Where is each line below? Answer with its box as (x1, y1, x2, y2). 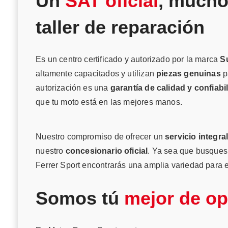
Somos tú (36, 188, 125, 209)
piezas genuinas (156, 69, 221, 78)
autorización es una (36, 83, 110, 93)
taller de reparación (36, 17, 205, 38)
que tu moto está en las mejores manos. (36, 98, 182, 107)
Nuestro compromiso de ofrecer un (36, 132, 165, 141)
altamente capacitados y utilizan (36, 69, 157, 78)
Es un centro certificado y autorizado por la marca (36, 55, 220, 64)
